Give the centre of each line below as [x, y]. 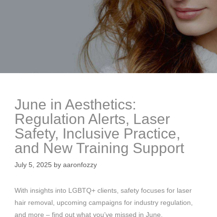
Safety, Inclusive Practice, [97, 133]
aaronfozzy [80, 164]
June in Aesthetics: [75, 104]
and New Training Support [99, 148]
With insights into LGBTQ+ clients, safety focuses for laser [103, 190]
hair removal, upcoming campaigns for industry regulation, [104, 202]
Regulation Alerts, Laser [92, 119]
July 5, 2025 [33, 164]
